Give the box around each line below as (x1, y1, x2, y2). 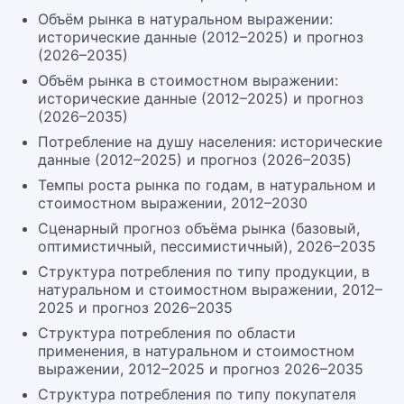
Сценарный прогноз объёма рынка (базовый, (38, 219, 360, 237)
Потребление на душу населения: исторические (38, 133, 382, 151)
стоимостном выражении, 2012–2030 (38, 194, 308, 212)
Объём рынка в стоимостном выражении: (38, 71, 338, 89)
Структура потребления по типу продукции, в (38, 262, 370, 280)
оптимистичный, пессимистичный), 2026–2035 (38, 237, 376, 255)
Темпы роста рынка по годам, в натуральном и (38, 176, 376, 194)
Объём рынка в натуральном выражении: (38, 10, 333, 28)
